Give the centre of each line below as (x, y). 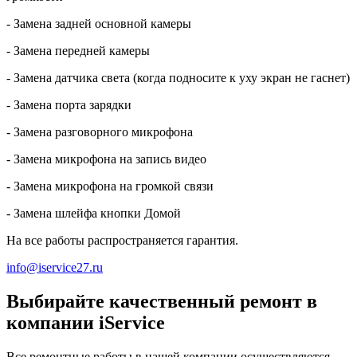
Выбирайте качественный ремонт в (162, 302)
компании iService (86, 323)
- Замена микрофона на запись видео (106, 159)
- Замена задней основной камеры (99, 24)
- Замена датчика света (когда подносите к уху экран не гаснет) (178, 78)
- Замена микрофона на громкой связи (110, 186)
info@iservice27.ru (55, 268)
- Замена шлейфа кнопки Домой (94, 214)
